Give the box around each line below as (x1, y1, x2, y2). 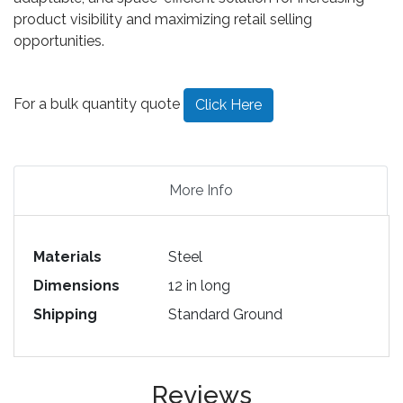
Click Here (195, 96, 262, 113)
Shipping (32, 306, 97, 323)
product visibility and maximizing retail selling (13, 11, 312, 28)
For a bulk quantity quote (13, 95, 184, 113)
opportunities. (13, 32, 104, 49)
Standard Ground (167, 306, 282, 323)
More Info (168, 182, 233, 199)
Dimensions (32, 277, 120, 294)
